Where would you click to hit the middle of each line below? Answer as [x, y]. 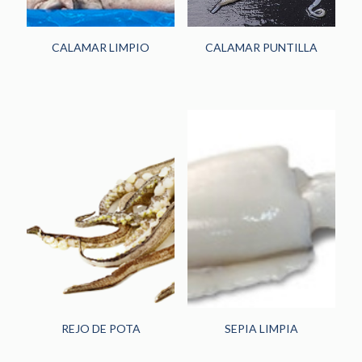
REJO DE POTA [101, 328]
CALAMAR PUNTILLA [261, 47]
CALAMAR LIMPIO [101, 47]
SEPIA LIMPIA [261, 328]
